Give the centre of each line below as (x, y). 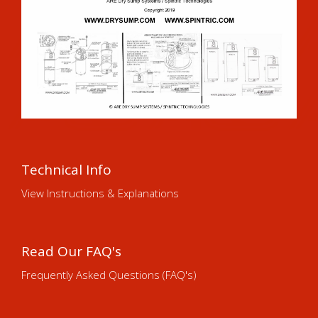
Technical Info (66, 170)
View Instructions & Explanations (100, 193)
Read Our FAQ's (71, 252)
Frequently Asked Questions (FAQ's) (109, 275)
